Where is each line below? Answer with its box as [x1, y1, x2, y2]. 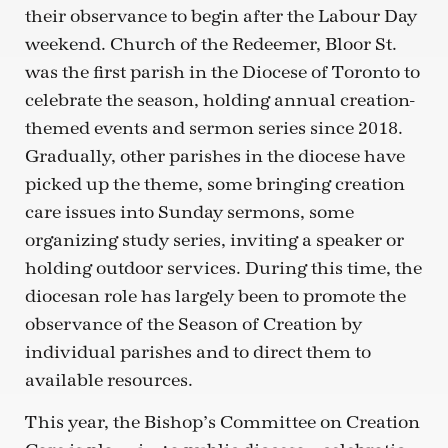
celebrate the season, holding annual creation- [25, 89, 414, 111]
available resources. [25, 369, 193, 391]
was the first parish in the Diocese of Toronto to [25, 61, 420, 83]
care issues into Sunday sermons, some [25, 201, 354, 223]
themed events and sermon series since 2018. [25, 117, 403, 139]
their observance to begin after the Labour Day [25, 5, 417, 27]
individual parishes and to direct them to [25, 341, 371, 363]
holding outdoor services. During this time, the [25, 257, 422, 279]
